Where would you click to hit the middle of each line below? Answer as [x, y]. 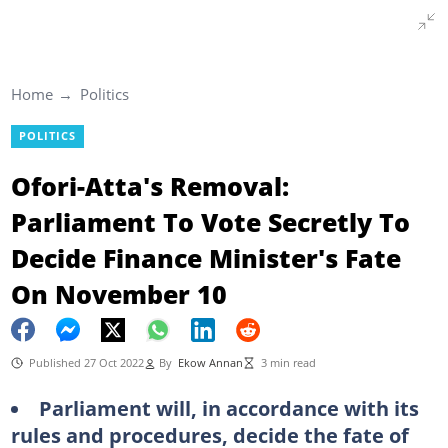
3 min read [288, 362]
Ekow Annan [210, 362]
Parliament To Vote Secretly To [210, 221]
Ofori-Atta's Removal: [149, 185]
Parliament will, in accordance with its [228, 407]
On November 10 [118, 293]
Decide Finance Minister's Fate [205, 257]
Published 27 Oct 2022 [86, 362]
